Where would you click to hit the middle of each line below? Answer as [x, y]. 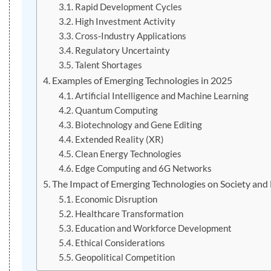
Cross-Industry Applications [130, 36]
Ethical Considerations [120, 243]
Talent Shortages [108, 65]
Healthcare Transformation [129, 214]
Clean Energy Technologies [128, 154]
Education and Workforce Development [153, 229]
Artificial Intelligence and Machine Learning [162, 96]
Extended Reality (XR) [119, 140]
